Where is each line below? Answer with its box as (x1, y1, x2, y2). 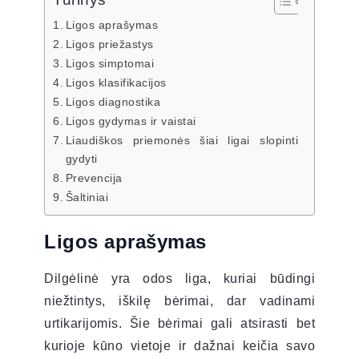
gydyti (65, 151, 98, 165)
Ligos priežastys (65, 37, 154, 50)
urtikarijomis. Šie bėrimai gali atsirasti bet (44, 316, 315, 330)
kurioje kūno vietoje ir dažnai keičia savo (44, 338, 315, 353)
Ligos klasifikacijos (65, 75, 167, 89)
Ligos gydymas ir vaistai (65, 114, 196, 127)
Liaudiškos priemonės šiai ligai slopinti (65, 133, 298, 147)
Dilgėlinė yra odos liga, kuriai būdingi (44, 271, 315, 285)
